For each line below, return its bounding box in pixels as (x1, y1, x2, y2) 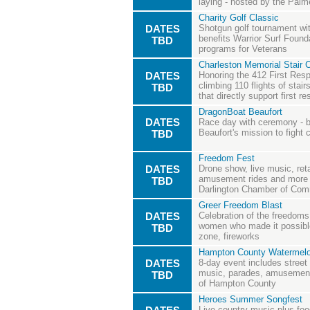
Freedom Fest (199, 153, 255, 164)
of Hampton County (199, 278, 276, 289)
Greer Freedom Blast (199, 200, 282, 211)
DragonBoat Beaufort (199, 107, 282, 118)
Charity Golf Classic (199, 12, 279, 24)
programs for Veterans (199, 44, 287, 55)
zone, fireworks (199, 231, 259, 242)
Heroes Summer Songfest (199, 294, 302, 305)
